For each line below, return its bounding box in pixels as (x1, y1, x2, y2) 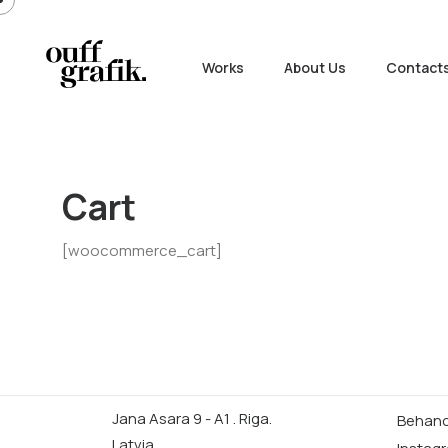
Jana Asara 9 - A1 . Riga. (112, 407, 272, 429)
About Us (284, 57, 346, 77)
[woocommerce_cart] (62, 239, 222, 261)
